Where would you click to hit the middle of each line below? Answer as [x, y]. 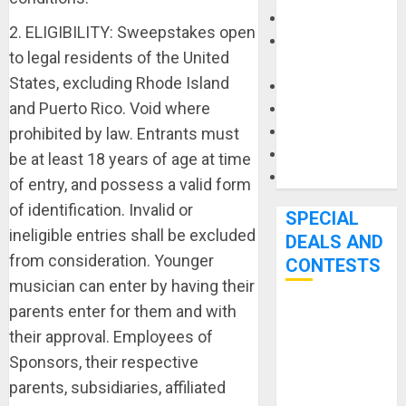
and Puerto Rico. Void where [110, 108]
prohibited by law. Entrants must [124, 134]
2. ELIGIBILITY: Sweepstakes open [132, 32]
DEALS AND [335, 242]
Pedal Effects [330, 132]
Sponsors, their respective [104, 362]
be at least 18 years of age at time [130, 159]
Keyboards [320, 19]
